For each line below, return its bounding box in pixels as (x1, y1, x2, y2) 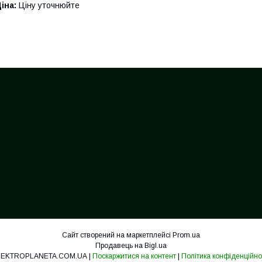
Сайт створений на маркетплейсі (62, 231, 173, 239)
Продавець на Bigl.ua (95, 242, 167, 250)
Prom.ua (173, 231, 200, 239)
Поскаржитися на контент (92, 252, 176, 260)
